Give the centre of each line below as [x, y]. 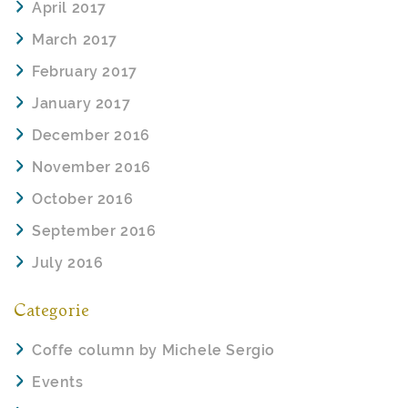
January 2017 [82, 104]
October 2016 [83, 199]
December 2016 [91, 136]
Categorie [52, 312]
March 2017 [75, 40]
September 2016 [94, 231]
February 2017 [85, 72]
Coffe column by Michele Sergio [153, 350]
